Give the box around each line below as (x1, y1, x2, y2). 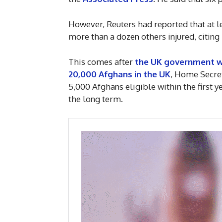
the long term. (68, 94, 123, 105)
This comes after (68, 56, 133, 67)
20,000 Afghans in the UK (68, 69, 170, 80)
